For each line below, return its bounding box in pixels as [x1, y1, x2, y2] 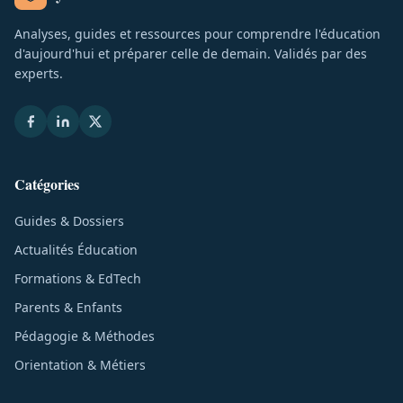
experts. [14, 64, 63, 82]
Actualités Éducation [14, 240, 138, 258]
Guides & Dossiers [14, 211, 124, 229]
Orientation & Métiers [14, 355, 146, 373]
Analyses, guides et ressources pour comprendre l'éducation [14, 24, 381, 42]
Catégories [14, 173, 79, 194]
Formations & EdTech [14, 269, 141, 287]
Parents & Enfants [14, 298, 122, 316]
